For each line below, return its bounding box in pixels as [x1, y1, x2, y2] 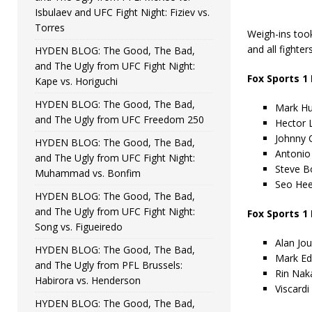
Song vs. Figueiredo [35, 219, 123, 233]
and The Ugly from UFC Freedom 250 [35, 112, 204, 126]
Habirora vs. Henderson [35, 273, 141, 287]
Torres [35, 20, 65, 34]
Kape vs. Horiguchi [35, 74, 118, 88]
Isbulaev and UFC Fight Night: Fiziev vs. [35, 5, 210, 19]
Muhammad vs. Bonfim [35, 166, 141, 180]
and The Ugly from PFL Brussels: [35, 258, 182, 272]
